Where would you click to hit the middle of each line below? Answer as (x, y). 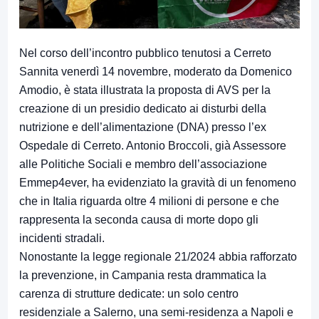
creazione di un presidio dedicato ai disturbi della (143, 109)
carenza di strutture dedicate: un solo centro (129, 294)
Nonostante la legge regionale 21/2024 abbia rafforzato (158, 257)
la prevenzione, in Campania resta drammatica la (143, 276)
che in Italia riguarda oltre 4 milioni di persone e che (149, 202)
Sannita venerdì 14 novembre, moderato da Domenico (156, 72)
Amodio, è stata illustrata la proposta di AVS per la (145, 90)
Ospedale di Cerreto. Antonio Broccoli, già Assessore (153, 146)
